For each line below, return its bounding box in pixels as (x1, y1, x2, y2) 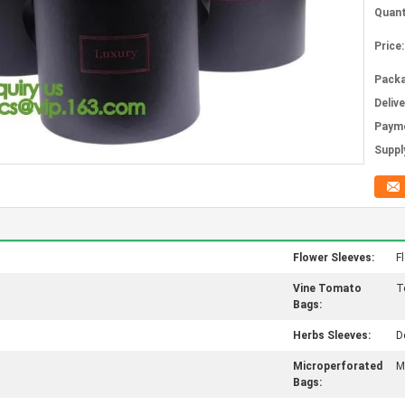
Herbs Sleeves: (293, 329, 371, 342)
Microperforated (293, 360, 382, 372)
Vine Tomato (293, 282, 362, 295)
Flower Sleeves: (293, 251, 374, 264)
